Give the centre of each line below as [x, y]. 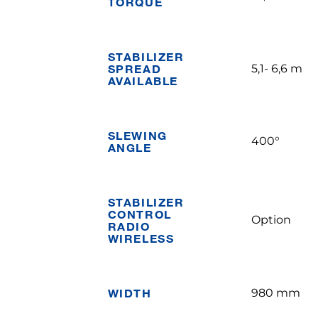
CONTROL [139, 214]
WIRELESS [141, 238]
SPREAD [135, 68]
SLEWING [137, 135]
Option [271, 220]
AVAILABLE [143, 81]
